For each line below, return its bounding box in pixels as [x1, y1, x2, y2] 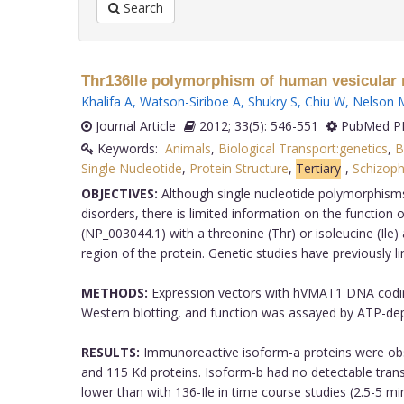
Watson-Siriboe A [139, 92, 241, 110]
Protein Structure [188, 159, 289, 177]
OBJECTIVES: [80, 184, 158, 202]
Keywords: [93, 139, 165, 157]
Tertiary [295, 159, 341, 177]
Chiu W [304, 92, 345, 110]
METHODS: [80, 283, 148, 301]
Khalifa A [80, 92, 133, 110]
